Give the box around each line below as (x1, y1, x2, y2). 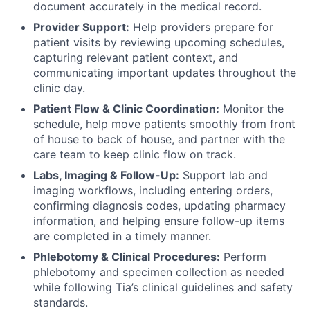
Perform (220, 249, 266, 264)
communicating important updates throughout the (33, 65, 296, 80)
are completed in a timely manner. (33, 228, 211, 243)
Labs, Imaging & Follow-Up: (33, 167, 179, 182)
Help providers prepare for (129, 19, 273, 34)
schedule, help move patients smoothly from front (33, 116, 295, 131)
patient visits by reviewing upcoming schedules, (33, 35, 284, 49)
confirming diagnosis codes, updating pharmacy (33, 198, 286, 212)
